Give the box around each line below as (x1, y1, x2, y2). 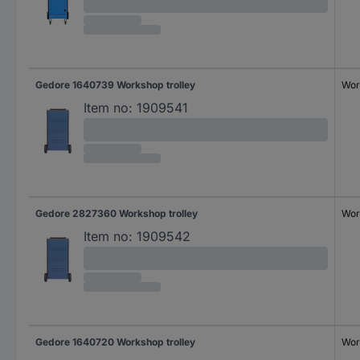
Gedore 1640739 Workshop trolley (35, 79, 195, 91)
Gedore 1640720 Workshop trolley (35, 336, 195, 348)
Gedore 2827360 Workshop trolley (35, 207, 198, 219)
